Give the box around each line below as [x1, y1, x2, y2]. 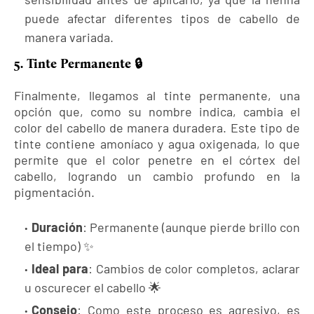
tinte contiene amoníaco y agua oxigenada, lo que [14, 136, 300, 152]
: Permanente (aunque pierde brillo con [83, 219, 300, 235]
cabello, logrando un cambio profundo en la [14, 168, 300, 184]
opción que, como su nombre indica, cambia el [14, 104, 300, 120]
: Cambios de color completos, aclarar [88, 261, 301, 277]
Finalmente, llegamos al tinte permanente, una [14, 88, 300, 104]
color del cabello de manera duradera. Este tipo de [14, 120, 300, 136]
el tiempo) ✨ [25, 238, 94, 254]
